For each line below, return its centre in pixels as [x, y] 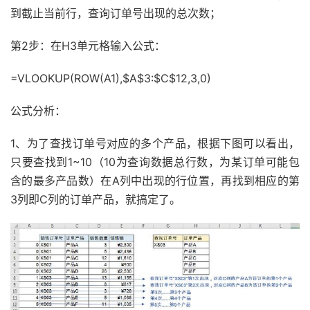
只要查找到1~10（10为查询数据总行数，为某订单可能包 [155, 162]
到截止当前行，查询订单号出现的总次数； [116, 13]
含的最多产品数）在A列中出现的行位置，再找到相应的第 [155, 180]
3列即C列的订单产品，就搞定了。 [95, 199]
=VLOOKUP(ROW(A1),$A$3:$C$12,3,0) [111, 78]
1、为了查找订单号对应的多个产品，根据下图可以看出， [155, 143]
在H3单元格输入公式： [108, 45]
